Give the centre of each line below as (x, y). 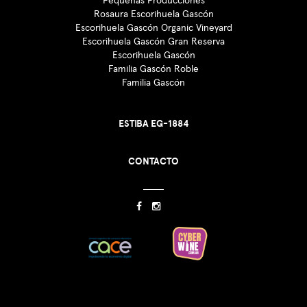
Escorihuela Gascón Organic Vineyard (153, 28)
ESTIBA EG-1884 (153, 123)
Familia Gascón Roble (153, 69)
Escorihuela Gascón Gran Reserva (153, 41)
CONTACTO (153, 161)
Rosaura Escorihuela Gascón (153, 14)
